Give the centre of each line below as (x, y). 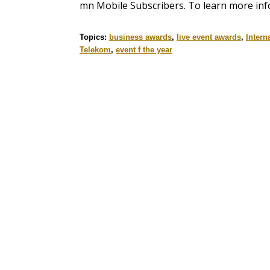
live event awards (209, 37)
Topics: (94, 37)
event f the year (144, 50)
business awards (140, 37)
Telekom (95, 50)
